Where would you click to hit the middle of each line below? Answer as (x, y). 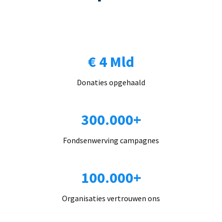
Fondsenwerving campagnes (111, 140)
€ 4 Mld (111, 61)
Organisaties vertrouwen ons (111, 198)
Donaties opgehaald (111, 82)
